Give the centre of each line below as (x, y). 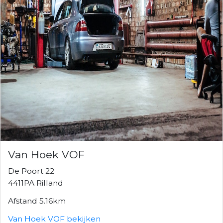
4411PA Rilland (36, 183)
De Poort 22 (31, 171)
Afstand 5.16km (37, 201)
